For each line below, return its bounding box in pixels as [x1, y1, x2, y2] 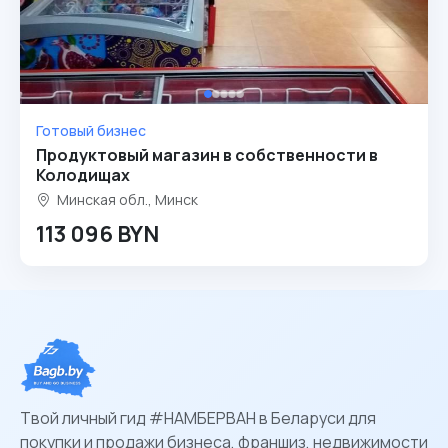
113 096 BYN [36, 219, 159, 249]
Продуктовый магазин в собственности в [36, 144, 378, 166]
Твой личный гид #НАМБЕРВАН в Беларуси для [20, 407, 376, 429]
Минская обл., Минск [54, 190, 198, 209]
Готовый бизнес [36, 121, 146, 140]
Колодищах [36, 164, 130, 186]
